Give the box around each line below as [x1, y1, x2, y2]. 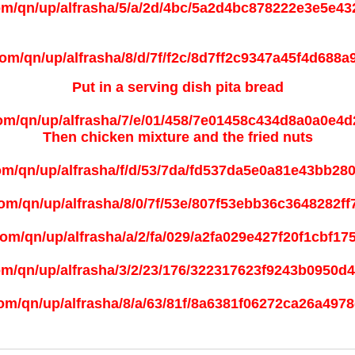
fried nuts [247, 129, 313, 145]
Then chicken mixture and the [42, 129, 248, 145]
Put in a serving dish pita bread [71, 79, 284, 95]
